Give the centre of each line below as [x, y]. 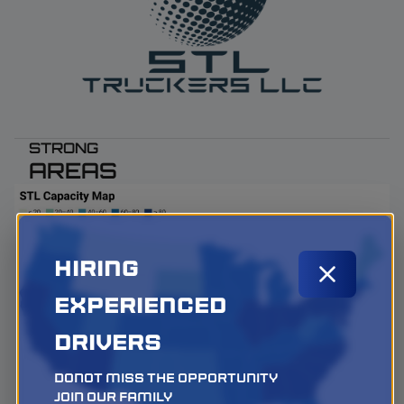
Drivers [107, 342]
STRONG [64, 148]
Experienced [140, 305]
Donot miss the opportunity [165, 378]
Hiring [96, 268]
